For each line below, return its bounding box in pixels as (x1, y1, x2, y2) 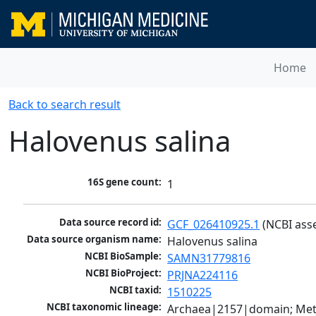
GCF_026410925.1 (167, 217, 260, 233)
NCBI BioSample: (85, 250, 162, 263)
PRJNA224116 (167, 267, 238, 284)
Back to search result (8, 97, 121, 112)
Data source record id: (59, 216, 162, 229)
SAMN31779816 (167, 250, 251, 267)
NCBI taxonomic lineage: (47, 300, 162, 314)
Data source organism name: (27, 233, 162, 246)
